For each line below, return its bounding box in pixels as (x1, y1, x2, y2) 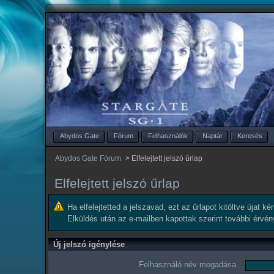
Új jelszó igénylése (53, 240, 125, 250)
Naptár (202, 132, 223, 140)
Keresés (237, 132, 263, 140)
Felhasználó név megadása (139, 260, 237, 270)
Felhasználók (148, 132, 188, 140)
